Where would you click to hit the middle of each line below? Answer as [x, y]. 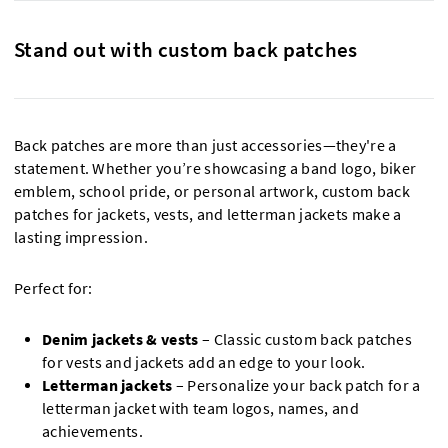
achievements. [93, 431]
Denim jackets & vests [120, 339]
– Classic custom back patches [305, 339]
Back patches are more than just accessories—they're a [205, 145]
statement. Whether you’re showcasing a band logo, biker [215, 168]
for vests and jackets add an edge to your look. [204, 362]
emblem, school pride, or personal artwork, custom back [212, 191]
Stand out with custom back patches [186, 49]
